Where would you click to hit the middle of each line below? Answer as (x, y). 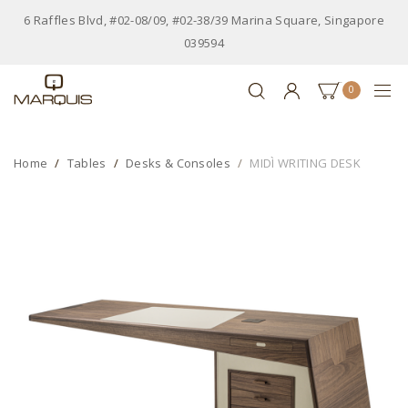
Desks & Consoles (178, 163)
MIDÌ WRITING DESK (305, 163)
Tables (87, 163)
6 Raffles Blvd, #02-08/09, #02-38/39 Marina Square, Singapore (204, 20)
